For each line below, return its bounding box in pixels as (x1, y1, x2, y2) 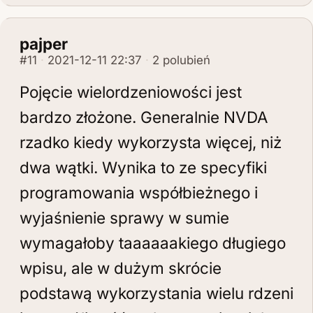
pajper (20, 34, 68, 53)
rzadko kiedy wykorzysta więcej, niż (20, 133, 282, 152)
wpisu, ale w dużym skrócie (20, 259, 221, 277)
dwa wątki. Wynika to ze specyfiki (20, 158, 267, 177)
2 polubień (152, 53, 210, 67)
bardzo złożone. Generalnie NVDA (20, 108, 268, 126)
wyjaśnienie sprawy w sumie (20, 208, 229, 227)
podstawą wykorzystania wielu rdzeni (20, 284, 293, 303)
